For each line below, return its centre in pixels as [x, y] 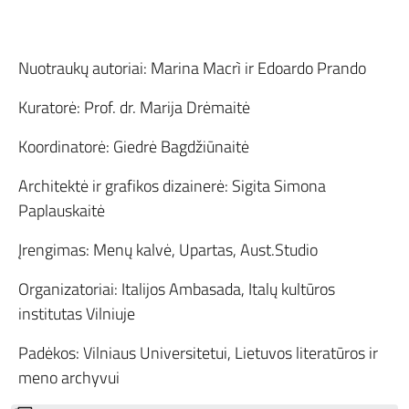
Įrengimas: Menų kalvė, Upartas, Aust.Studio [168, 249]
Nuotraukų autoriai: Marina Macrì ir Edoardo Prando [192, 68]
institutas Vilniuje [77, 313]
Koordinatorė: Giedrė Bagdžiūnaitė [134, 146]
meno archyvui [69, 377]
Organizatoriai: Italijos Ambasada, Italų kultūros [177, 288]
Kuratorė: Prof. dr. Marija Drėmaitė [134, 107]
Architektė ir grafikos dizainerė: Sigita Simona [172, 185]
